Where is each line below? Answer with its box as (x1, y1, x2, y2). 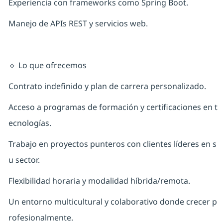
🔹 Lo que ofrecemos (8, 60, 87, 71)
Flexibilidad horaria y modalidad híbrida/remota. (8, 175, 190, 187)
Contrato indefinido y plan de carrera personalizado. (8, 81, 206, 92)
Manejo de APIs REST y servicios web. (8, 18, 148, 29)
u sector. (8, 154, 40, 166)
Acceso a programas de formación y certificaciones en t (8, 102, 218, 113)
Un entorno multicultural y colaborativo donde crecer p (8, 196, 217, 208)
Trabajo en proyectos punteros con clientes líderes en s (8, 138, 217, 150)
